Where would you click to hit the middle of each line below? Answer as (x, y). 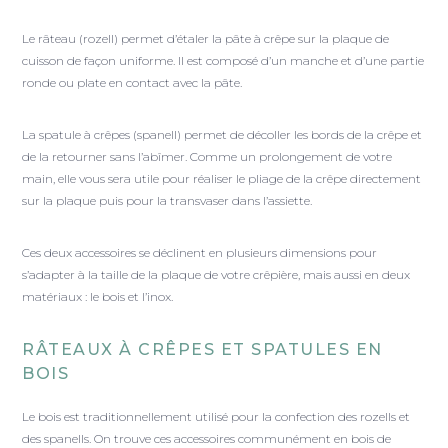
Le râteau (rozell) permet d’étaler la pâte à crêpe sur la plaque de (206, 39)
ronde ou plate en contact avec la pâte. (132, 83)
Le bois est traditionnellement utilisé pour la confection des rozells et (216, 417)
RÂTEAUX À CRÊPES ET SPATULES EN (202, 350)
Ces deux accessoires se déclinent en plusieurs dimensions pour (200, 253)
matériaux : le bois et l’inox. (98, 297)
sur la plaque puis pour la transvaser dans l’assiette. (167, 201)
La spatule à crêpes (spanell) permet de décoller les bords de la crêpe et (222, 135)
